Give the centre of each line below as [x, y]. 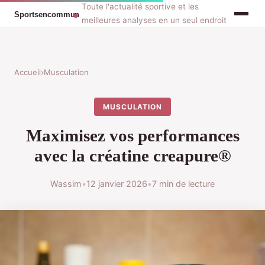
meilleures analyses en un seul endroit [154, 20]
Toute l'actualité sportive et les [140, 7]
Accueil [28, 72]
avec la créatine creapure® [132, 156]
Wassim [66, 184]
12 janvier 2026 [117, 184]
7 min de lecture [183, 184]
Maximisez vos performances [132, 136]
